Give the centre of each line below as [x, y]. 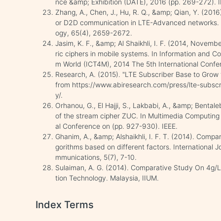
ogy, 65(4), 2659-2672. [94, 33]
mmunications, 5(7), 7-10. [96, 157]
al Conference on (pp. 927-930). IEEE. [117, 126]
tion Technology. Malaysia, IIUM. [107, 178]
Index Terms [65, 205]
